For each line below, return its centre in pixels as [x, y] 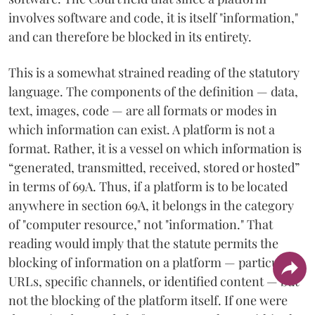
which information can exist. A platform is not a [142, 129]
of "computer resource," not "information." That [141, 224]
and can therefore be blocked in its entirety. [130, 36]
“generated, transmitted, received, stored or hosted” [154, 167]
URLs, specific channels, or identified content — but [154, 281]
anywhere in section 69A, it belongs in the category [151, 205]
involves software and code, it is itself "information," [153, 17]
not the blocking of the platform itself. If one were [148, 300]
